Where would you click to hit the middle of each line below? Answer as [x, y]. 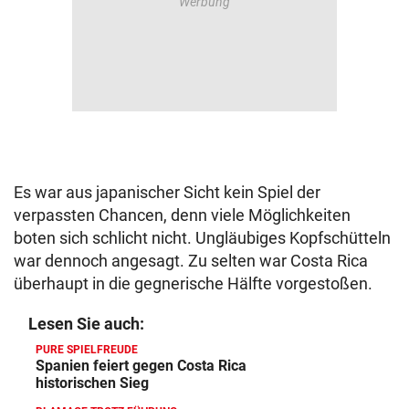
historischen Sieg [92, 383]
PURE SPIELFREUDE [87, 350]
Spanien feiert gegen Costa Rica [141, 366]
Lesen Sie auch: [86, 324]
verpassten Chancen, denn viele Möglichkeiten [182, 215]
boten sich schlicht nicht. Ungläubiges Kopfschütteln [202, 238]
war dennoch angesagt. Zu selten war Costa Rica [191, 261]
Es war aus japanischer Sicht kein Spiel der [167, 192]
